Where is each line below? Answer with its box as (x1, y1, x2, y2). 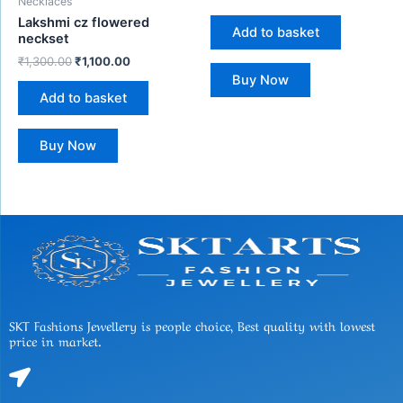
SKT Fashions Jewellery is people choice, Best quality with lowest (9, 316, 375, 335)
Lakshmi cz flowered (18, 14, 149, 31)
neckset (18, 31, 69, 48)
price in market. (9, 331, 102, 350)
